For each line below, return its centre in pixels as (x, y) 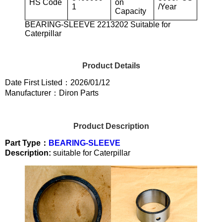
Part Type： (27, 143)
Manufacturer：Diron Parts (52, 93)
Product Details (111, 65)
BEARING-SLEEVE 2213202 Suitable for (98, 24)
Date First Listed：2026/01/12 (57, 82)
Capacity (131, 11)
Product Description (111, 126)
